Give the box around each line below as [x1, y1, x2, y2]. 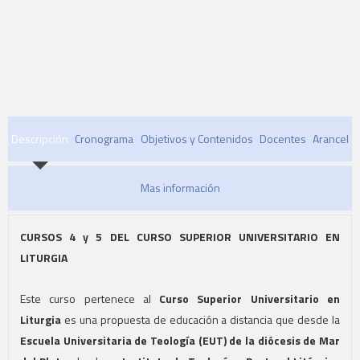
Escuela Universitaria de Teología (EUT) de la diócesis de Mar [20, 331, 340, 349]
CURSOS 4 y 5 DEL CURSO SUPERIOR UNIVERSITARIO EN [20, 228, 340, 246]
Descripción [11, 130, 69, 148]
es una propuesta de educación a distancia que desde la [61, 310, 340, 328]
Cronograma [75, 130, 134, 148]
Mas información [140, 179, 220, 197]
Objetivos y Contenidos [140, 130, 253, 148]
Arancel [312, 130, 349, 148]
